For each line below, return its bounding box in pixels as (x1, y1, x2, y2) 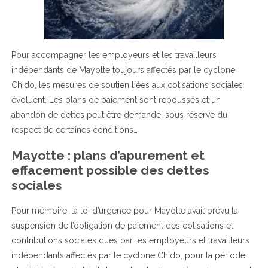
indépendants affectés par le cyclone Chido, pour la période (11, 250, 245, 260)
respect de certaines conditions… (11, 124, 138, 135)
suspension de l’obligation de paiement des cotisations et (11, 220, 233, 230)
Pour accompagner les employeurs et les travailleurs (11, 50, 217, 60)
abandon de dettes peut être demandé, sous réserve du (11, 109, 227, 120)
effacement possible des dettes (11, 163, 209, 178)
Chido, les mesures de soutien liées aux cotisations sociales (11, 80, 243, 90)
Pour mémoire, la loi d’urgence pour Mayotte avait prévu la (11, 205, 238, 215)
